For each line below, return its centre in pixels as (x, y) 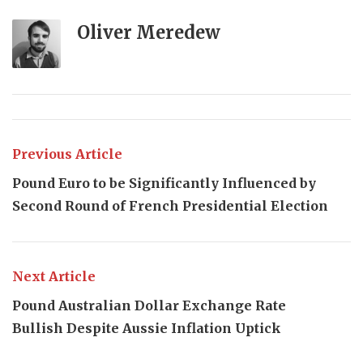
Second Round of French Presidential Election (170, 205)
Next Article (54, 276)
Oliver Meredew (149, 32)
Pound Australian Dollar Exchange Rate (149, 305)
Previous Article (67, 154)
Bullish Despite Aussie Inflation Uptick (147, 328)
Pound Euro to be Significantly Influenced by (164, 183)
